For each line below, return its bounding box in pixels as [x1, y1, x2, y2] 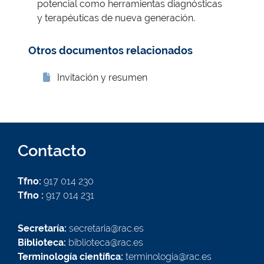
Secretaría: [18, 223, 67, 235]
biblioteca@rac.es [66, 237, 143, 249]
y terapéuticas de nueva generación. [37, 12, 195, 24]
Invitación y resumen [57, 72, 147, 84]
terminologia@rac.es [123, 251, 212, 263]
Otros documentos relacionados [28, 44, 193, 57]
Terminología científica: [18, 251, 123, 263]
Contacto [18, 141, 86, 160]
